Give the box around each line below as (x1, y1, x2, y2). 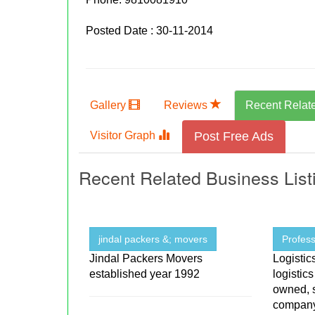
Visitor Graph (90, 129, 159, 142)
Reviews (164, 99, 211, 112)
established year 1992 (89, 268, 200, 281)
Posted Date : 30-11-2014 (86, 25, 214, 37)
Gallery (90, 99, 129, 112)
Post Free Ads (194, 129, 274, 144)
